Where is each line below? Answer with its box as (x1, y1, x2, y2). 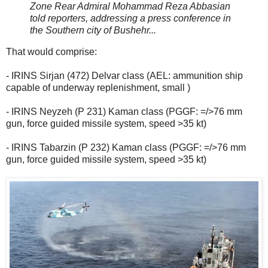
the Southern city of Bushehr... (30, 25, 156, 36)
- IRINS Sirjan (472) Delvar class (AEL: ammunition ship (6, 70, 243, 81)
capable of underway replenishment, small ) (6, 82, 190, 93)
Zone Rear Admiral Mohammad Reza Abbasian (30, 1, 230, 12)
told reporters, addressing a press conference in (30, 13, 231, 24)
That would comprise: (6, 46, 97, 57)
